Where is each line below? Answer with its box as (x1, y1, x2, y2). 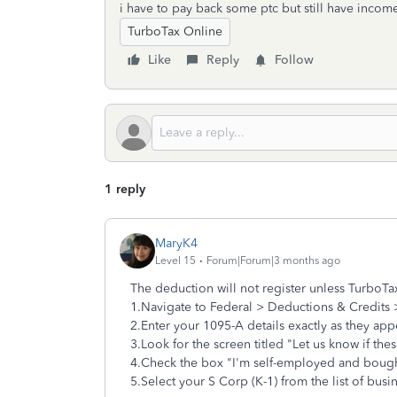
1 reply (105, 182, 145, 197)
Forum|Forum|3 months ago (206, 253, 340, 267)
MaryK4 (155, 235, 198, 251)
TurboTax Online (128, 24, 222, 39)
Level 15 (155, 253, 196, 267)
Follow (275, 52, 314, 67)
